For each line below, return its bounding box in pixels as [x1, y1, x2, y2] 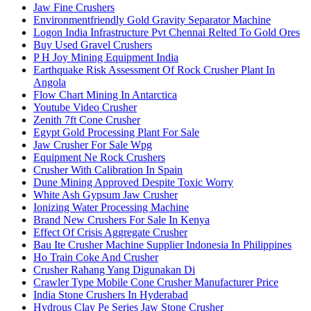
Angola [33, 76, 66, 89]
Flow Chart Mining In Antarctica [33, 89, 177, 101]
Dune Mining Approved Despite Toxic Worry [33, 176, 233, 189]
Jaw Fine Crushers [33, 1, 115, 14]
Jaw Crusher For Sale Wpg [33, 139, 152, 151]
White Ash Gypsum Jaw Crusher [33, 189, 178, 201]
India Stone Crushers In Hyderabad [33, 289, 188, 301]
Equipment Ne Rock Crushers [33, 151, 165, 164]
